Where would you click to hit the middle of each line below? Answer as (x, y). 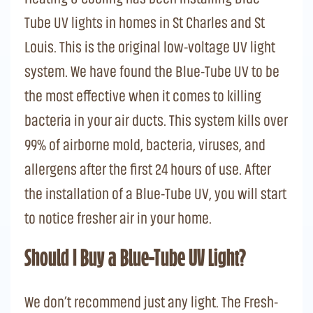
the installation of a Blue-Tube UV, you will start (155, 194)
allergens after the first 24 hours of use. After (148, 169)
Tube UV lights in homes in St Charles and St (145, 22)
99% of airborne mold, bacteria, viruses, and (145, 145)
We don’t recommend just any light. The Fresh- (151, 302)
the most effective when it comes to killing (143, 96)
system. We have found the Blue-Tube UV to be (152, 71)
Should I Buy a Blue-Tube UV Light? (135, 260)
